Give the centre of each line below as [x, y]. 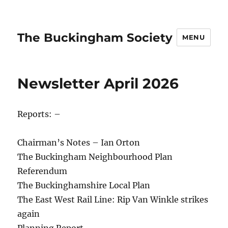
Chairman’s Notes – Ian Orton [79, 142]
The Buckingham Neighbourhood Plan [95, 157]
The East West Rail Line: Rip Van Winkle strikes [113, 199]
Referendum [42, 171]
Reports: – [39, 114]
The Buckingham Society [95, 37]
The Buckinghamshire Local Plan [84, 185]
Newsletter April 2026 [98, 83]
